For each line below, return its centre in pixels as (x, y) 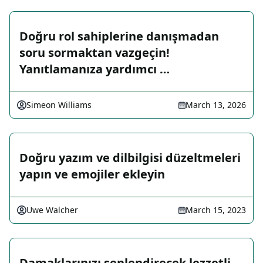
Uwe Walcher (52, 210)
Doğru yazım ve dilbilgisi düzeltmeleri (130, 158)
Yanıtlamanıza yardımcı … (95, 69)
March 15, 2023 (216, 210)
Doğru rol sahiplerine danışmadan (119, 36)
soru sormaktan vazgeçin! (95, 53)
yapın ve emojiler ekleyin (92, 174)
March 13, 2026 (216, 105)
